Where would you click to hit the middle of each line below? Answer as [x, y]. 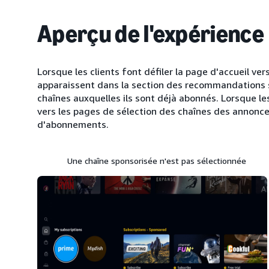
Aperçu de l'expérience [151, 34]
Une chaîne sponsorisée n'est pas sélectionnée [157, 161]
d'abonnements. [73, 124]
